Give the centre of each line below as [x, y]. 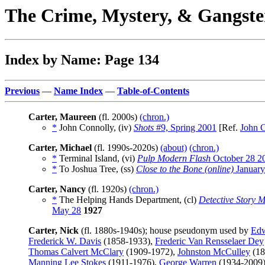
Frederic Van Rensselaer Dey [209, 241]
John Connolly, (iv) [95, 128]
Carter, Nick [54, 231]
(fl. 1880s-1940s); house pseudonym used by [165, 231]
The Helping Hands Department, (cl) [128, 200]
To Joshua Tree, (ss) [96, 169]
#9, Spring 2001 [185, 128]
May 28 [67, 211]
